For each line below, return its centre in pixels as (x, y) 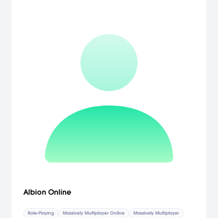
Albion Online (47, 192)
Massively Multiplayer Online (94, 213)
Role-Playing (41, 213)
